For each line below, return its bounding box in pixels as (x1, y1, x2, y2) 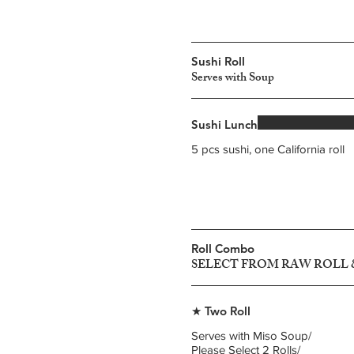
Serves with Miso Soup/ (191, 329, 311, 342)
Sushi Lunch (191, 117, 258, 132)
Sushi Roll (191, 54, 245, 69)
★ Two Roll (191, 303, 250, 318)
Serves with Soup (191, 68, 274, 89)
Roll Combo (191, 241, 254, 256)
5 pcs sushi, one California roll (191, 142, 345, 156)
